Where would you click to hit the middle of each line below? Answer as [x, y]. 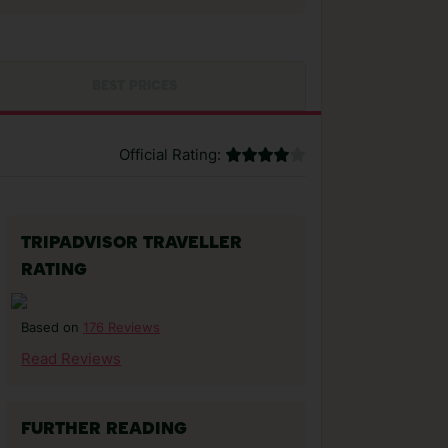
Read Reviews [71, 359]
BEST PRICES [134, 86]
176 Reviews [121, 327]
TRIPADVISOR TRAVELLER [131, 243]
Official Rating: [170, 155]
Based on [52, 327]
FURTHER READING [104, 429]
